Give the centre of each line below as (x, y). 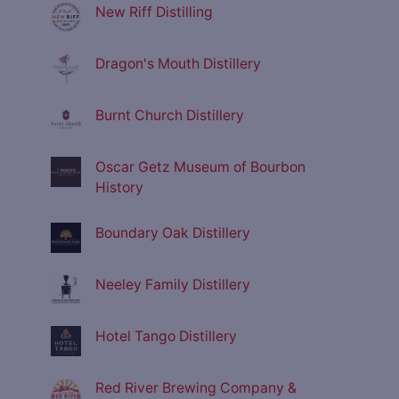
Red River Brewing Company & (196, 388)
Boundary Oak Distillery (173, 233)
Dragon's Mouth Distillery (178, 64)
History (119, 188)
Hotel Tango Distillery (166, 337)
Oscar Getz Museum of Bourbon (200, 167)
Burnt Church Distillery (170, 116)
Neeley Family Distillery (173, 285)
